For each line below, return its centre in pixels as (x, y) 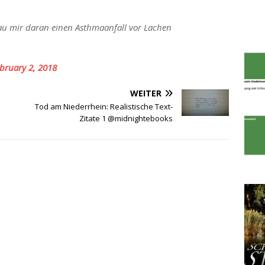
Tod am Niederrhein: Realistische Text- (104, 106)
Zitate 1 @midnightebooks (126, 118)
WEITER (146, 93)
